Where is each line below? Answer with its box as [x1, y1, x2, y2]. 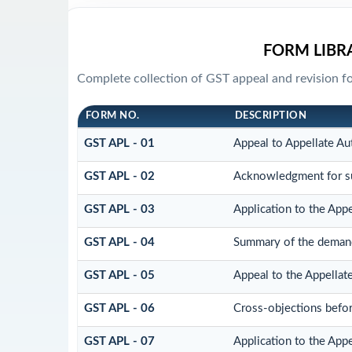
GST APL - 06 [83, 302, 155, 315]
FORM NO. [85, 111, 140, 122]
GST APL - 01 [83, 137, 155, 150]
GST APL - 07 [83, 335, 155, 348]
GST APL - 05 [83, 269, 155, 282]
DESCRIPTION [234, 111, 307, 122]
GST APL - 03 [83, 203, 155, 216]
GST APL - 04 [83, 236, 155, 249]
